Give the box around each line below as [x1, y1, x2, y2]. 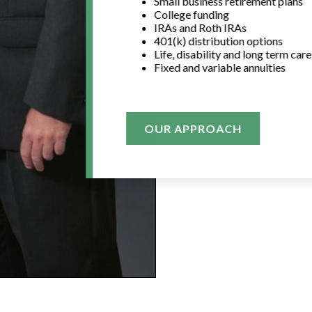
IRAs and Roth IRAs [154, 20, 247, 34]
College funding [154, 7, 230, 21]
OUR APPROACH [144, 121, 242, 135]
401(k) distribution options [154, 33, 283, 47]
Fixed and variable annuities [154, 60, 286, 74]
